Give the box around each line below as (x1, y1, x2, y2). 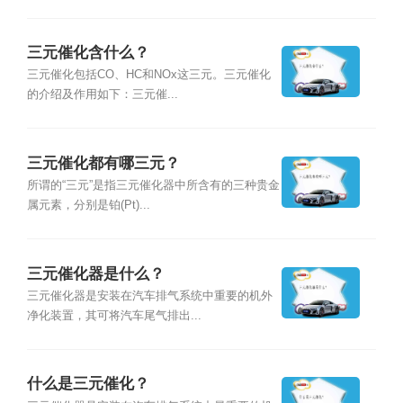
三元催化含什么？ (26, 44, 149, 62)
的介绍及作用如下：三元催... (26, 88, 178, 102)
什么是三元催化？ (26, 375, 149, 393)
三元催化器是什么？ (26, 264, 165, 282)
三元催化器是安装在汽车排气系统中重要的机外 (26, 289, 273, 302)
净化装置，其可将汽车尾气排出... (26, 309, 201, 322)
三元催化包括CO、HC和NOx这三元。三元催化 (26, 68, 271, 82)
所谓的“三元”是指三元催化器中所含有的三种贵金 (26, 179, 280, 193)
